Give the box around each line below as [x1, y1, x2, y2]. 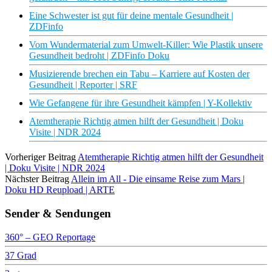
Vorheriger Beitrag [5, 152, 76, 163]
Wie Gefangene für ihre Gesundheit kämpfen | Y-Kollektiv [29, 98, 252, 109]
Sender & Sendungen [5, 206, 111, 220]
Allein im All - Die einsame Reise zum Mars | [71, 174, 245, 185]
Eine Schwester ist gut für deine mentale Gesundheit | [29, 10, 233, 21]
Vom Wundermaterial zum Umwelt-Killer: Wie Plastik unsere [29, 39, 263, 50]
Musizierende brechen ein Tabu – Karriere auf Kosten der [29, 69, 250, 80]
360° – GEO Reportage [5, 231, 95, 242]
